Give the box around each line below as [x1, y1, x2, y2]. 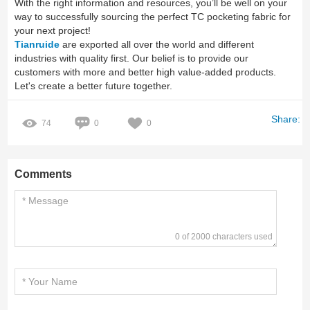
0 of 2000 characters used [175, 232, 273, 242]
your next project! [15, 25, 91, 37]
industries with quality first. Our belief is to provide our [15, 53, 249, 64]
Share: [271, 113, 300, 125]
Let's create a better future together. [15, 80, 173, 92]
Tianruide [15, 39, 60, 51]
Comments [15, 168, 73, 181]
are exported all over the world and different [60, 39, 255, 51]
